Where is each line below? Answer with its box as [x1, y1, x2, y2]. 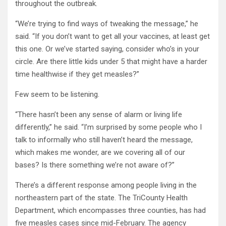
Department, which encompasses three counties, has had [15, 205, 206, 215]
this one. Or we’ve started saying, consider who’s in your [15, 44, 199, 53]
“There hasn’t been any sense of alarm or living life [15, 109, 182, 119]
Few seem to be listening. [15, 89, 99, 99]
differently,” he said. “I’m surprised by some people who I [15, 122, 202, 132]
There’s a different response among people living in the [15, 180, 197, 190]
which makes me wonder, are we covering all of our [15, 147, 185, 157]
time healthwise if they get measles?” [15, 69, 139, 79]
